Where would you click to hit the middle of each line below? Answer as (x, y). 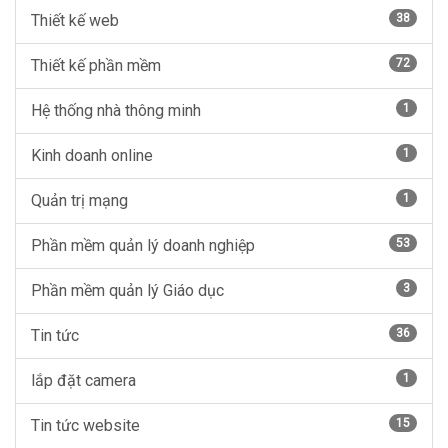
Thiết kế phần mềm (96, 65)
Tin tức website (85, 425)
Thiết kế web (75, 20)
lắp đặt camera (83, 380)
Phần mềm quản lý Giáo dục (127, 290)
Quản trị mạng (79, 200)
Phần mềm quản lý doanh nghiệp (143, 245)
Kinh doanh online (92, 155)
